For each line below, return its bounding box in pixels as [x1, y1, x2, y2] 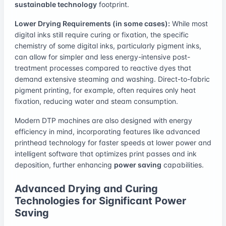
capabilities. [161, 160, 204, 169]
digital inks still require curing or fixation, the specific [15, 30, 189, 39]
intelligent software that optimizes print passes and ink [15, 149, 197, 158]
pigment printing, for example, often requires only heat [15, 85, 196, 94]
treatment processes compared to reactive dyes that [15, 63, 191, 72]
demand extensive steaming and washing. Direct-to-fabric [15, 74, 210, 83]
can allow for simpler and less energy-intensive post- [15, 52, 190, 61]
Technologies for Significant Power [15, 194, 186, 207]
